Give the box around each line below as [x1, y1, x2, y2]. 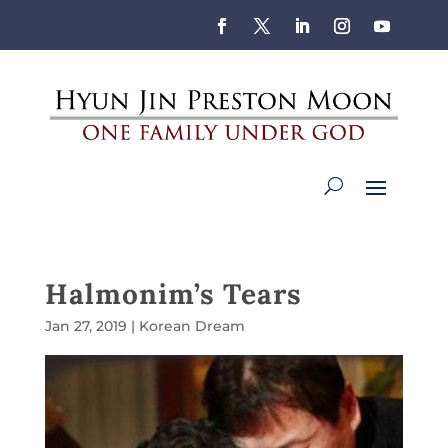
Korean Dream [138, 316, 245, 335]
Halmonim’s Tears [44, 275, 302, 312]
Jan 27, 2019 [44, 316, 127, 335]
